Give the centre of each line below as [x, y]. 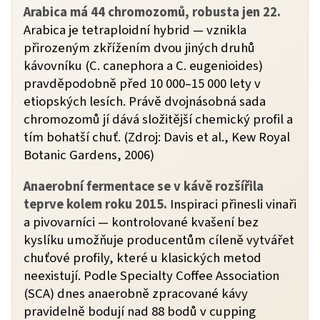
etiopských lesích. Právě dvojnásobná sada [145, 102]
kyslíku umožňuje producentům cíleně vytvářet [159, 240]
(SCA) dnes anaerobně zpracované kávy [136, 294]
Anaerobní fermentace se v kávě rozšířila [144, 187]
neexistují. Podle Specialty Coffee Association [151, 276]
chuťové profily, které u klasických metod [142, 258]
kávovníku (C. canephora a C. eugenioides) [143, 66]
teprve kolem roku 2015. [95, 205]
